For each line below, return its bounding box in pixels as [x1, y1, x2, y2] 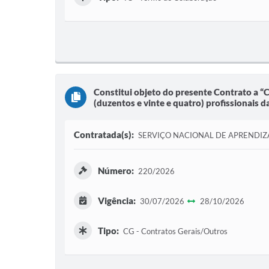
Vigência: [98, 195, 136, 206]
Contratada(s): [74, 129, 134, 140]
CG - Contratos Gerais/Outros [121, 226, 228, 236]
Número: [98, 165, 134, 176]
